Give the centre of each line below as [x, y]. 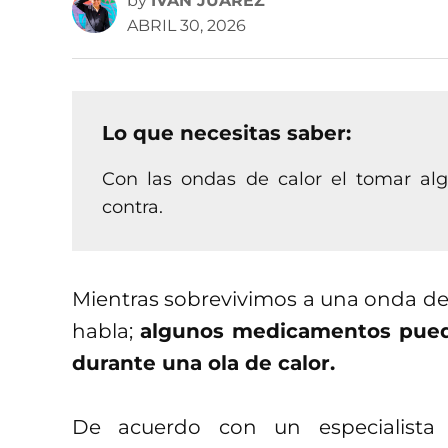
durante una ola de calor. [203, 362]
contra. [132, 206]
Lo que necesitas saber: [226, 132]
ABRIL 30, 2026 [186, 25]
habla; [106, 330]
